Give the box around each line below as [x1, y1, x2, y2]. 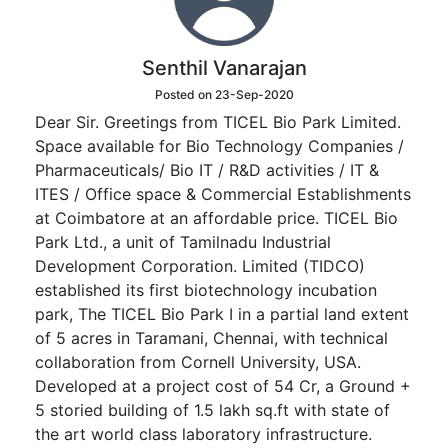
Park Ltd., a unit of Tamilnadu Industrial [35, 232, 331, 252]
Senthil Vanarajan [141, 56, 307, 80]
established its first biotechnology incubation [35, 280, 377, 300]
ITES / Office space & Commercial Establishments [35, 184, 411, 204]
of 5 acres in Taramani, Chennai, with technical [35, 328, 388, 348]
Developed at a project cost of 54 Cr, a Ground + [35, 376, 411, 396]
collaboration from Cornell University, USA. [35, 352, 361, 372]
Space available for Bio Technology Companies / [35, 136, 404, 156]
